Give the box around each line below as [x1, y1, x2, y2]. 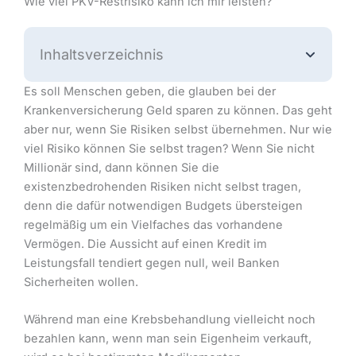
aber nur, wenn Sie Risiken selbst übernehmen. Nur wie [24, 122, 332, 137]
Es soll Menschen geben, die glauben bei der [24, 83, 276, 99]
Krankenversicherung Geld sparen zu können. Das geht [24, 103, 332, 118]
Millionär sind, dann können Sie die [24, 160, 219, 175]
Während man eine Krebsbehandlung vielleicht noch [24, 311, 315, 327]
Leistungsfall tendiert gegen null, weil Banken [24, 255, 280, 270]
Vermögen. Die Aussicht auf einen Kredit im [24, 236, 267, 251]
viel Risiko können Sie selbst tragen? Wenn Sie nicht [24, 141, 315, 156]
